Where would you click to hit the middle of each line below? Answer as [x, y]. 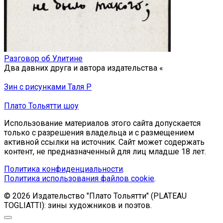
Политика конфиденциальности [63, 169]
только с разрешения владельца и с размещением [99, 133]
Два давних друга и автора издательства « [84, 68]
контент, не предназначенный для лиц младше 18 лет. [105, 152]
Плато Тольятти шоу [41, 106]
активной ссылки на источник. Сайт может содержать [104, 142]
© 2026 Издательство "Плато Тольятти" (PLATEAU [95, 196]
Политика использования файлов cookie [79, 179]
